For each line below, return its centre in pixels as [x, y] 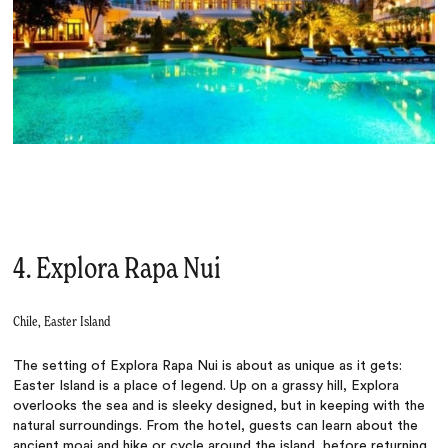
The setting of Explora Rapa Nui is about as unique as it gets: [208, 365]
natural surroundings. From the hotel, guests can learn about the [216, 425]
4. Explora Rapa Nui [117, 269]
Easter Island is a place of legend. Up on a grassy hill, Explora [206, 385]
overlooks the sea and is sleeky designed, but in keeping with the [219, 405]
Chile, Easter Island [62, 321]
